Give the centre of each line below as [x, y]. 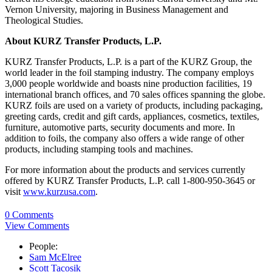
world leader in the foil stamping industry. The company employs [129, 73]
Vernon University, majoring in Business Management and [117, 10]
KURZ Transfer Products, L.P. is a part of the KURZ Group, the [128, 62]
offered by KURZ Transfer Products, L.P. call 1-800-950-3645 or [130, 181]
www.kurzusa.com [59, 192]
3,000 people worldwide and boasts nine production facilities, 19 [128, 84]
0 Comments [29, 214]
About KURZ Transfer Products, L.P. [83, 41]
